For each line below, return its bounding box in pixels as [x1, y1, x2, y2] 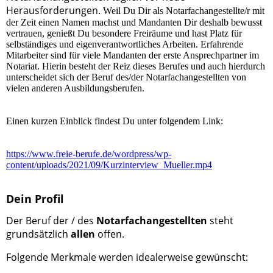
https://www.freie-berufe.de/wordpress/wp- [6, 149, 171, 160]
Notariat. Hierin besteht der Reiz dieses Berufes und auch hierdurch [6, 61, 265, 72]
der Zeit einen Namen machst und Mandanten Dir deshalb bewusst [6, 17, 262, 28]
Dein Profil [6, 191, 64, 207]
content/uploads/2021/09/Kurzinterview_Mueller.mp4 [6, 160, 212, 171]
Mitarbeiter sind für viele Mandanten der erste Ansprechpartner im [6, 50, 259, 61]
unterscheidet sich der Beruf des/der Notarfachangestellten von [6, 72, 246, 83]
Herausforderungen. [6, 4, 101, 18]
